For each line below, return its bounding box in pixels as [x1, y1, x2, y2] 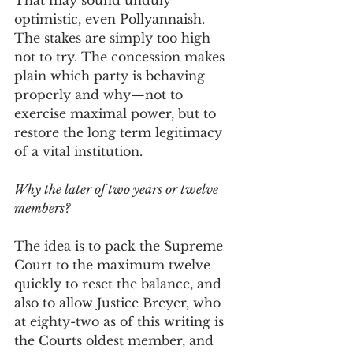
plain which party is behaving [14, 68, 209, 84]
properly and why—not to [14, 87, 187, 102]
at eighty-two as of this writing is [14, 314, 228, 329]
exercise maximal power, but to [14, 106, 220, 121]
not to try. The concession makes [14, 49, 229, 65]
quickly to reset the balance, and [14, 276, 225, 292]
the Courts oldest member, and [14, 333, 217, 348]
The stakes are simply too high [14, 30, 214, 46]
